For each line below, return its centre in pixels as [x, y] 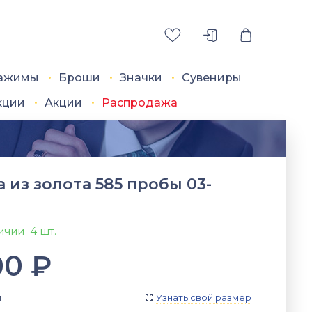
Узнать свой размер [203, 297]
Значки [141, 78]
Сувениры [212, 78]
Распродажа [140, 103]
